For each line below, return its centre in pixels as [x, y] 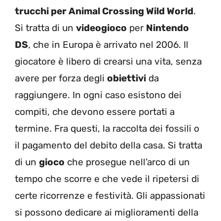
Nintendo [167, 28]
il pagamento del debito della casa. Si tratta [109, 145]
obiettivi [127, 78]
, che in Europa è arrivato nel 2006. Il [108, 44]
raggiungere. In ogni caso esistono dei [98, 95]
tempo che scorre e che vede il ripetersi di [107, 179]
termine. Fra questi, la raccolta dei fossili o [107, 128]
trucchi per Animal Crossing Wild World [104, 11]
